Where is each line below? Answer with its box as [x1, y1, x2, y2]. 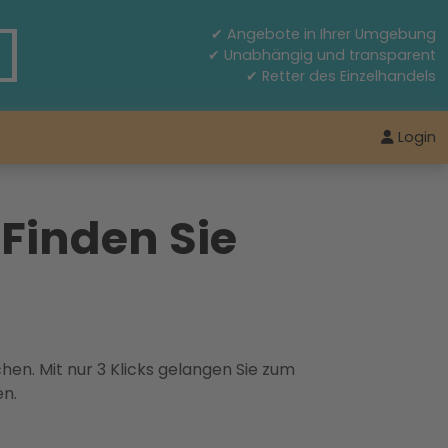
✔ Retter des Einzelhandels [246, 66, 436, 86]
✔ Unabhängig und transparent [208, 45, 436, 65]
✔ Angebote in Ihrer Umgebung [211, 24, 436, 44]
